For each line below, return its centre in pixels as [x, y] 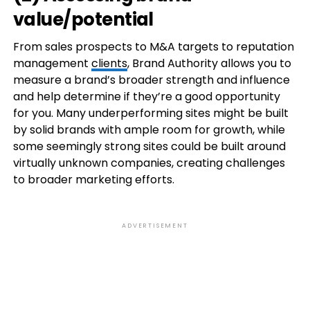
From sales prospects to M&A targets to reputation [153, 47]
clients [109, 64]
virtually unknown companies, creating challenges [149, 163]
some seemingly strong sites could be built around [149, 147]
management [52, 64]
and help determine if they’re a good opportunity [146, 97]
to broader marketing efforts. [93, 180]
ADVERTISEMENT [155, 226]
